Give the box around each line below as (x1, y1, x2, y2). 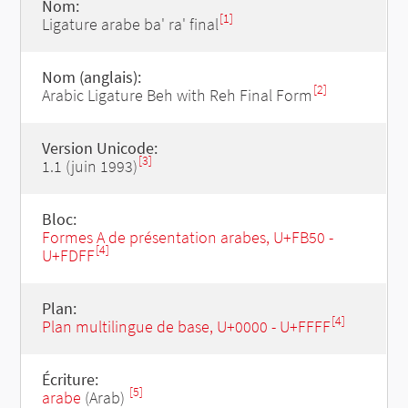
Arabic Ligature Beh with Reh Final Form (41, 85, 312, 106)
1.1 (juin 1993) (41, 156, 138, 177)
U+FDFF (41, 245, 95, 266)
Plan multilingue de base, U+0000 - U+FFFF (41, 316, 331, 337)
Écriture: (41, 369, 98, 390)
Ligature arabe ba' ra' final (41, 14, 219, 35)
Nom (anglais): (41, 66, 141, 87)
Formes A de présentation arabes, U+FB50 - (41, 227, 333, 248)
